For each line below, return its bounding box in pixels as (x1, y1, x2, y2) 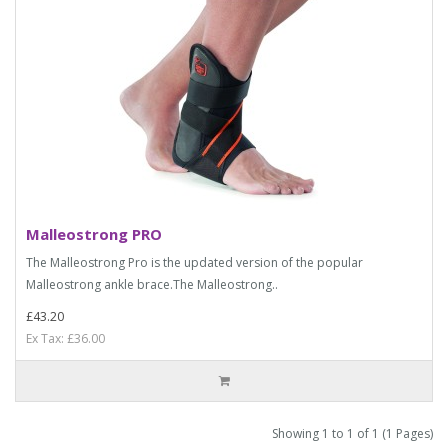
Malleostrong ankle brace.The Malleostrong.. (26, 275, 278, 293)
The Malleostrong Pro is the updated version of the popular (26, 253, 363, 271)
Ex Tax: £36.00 (26, 329, 105, 347)
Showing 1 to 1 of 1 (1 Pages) (272, 424, 433, 442)
